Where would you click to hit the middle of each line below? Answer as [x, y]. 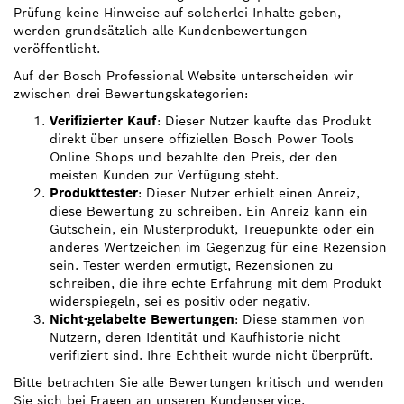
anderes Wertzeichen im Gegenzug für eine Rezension [218, 247]
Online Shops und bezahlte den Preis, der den [194, 157]
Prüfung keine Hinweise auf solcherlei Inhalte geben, [177, 13]
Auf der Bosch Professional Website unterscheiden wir [184, 76]
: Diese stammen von [300, 319]
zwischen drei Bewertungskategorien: [131, 94]
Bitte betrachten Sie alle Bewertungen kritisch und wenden [199, 382]
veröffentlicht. [57, 49]
